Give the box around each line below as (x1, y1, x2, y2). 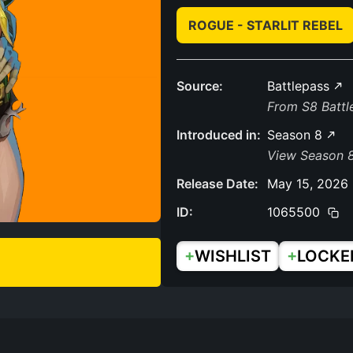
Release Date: (176, 176, 258, 191)
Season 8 (267, 127, 326, 143)
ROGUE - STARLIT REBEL (188, 17, 343, 33)
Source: (176, 78, 223, 94)
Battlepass (267, 78, 333, 94)
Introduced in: (176, 127, 261, 143)
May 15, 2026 (267, 176, 348, 191)
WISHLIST (195, 247, 271, 266)
